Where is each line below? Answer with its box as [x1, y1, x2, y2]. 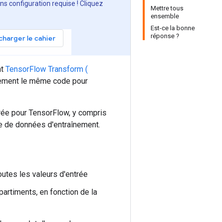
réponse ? [151, 32, 179, 40]
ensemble [151, 12, 179, 20]
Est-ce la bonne [151, 24, 195, 32]
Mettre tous [151, 4, 183, 12]
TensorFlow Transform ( [5, 64, 88, 74]
